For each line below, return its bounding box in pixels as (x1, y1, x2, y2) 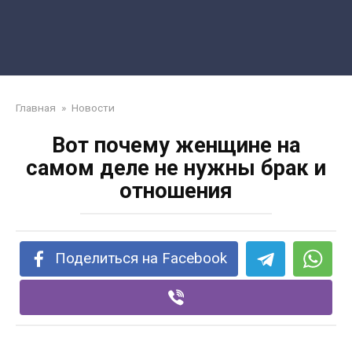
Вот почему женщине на (52, 133, 300, 158)
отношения (119, 178, 233, 203)
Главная (16, 101, 56, 114)
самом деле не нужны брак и (26, 156, 326, 181)
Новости (71, 101, 115, 114)
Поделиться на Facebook (55, 250, 228, 267)
